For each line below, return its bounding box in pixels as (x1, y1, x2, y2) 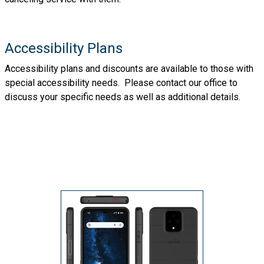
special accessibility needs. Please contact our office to (5, 77, 237, 88)
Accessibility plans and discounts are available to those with (5, 62, 253, 74)
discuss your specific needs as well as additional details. (5, 91, 240, 103)
